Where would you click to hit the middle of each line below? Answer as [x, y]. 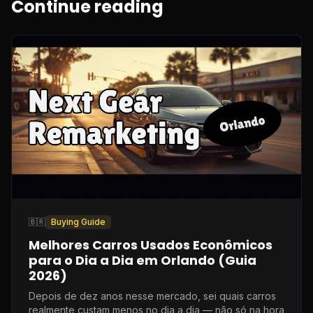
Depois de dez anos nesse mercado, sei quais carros [152, 296]
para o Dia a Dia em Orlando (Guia [143, 260]
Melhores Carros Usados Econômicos [151, 245]
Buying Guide [78, 221]
